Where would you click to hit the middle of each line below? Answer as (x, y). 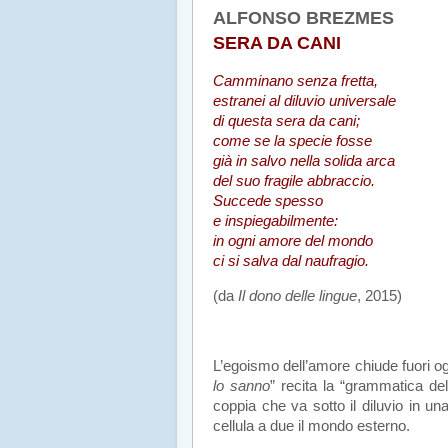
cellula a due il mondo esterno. (311, 425)
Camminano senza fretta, (295, 81)
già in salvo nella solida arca (304, 161)
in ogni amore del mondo (293, 241)
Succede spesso (268, 201)
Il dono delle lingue (295, 296)
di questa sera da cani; (286, 121)
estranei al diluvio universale (304, 101)
